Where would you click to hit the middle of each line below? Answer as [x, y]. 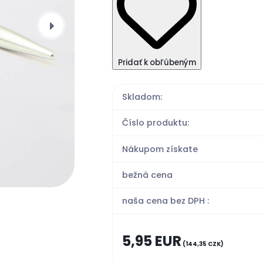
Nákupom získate [160, 149]
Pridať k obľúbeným [157, 62]
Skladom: [142, 97]
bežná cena [148, 175]
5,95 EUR [152, 241]
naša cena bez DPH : [166, 201]
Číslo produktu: [156, 123]
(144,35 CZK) [203, 244]
